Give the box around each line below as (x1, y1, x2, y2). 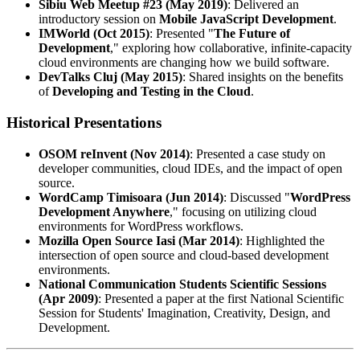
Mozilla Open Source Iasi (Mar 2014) (39, 233, 239, 247)
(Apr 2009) (39, 291, 98, 305)
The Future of (214, 27, 290, 41)
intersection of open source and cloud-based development (39, 247, 329, 262)
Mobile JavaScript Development (159, 12, 333, 27)
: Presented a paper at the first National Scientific (98, 291, 344, 305)
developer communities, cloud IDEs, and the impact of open (39, 161, 342, 175)
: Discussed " (223, 190, 290, 204)
